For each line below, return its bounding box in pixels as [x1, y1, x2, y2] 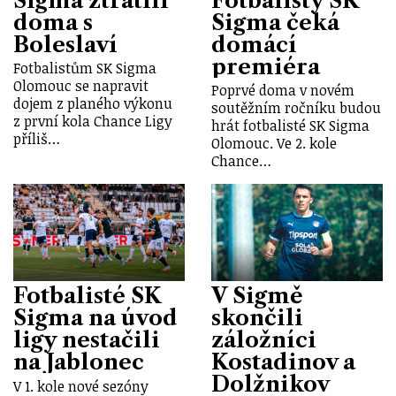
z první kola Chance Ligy [13, 111, 172, 132]
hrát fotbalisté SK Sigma [211, 116, 369, 136]
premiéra [211, 53, 320, 80]
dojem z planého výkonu [13, 94, 172, 114]
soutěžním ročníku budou [211, 98, 381, 118]
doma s [13, 9, 93, 35]
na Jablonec [13, 349, 144, 376]
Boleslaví [13, 31, 118, 57]
